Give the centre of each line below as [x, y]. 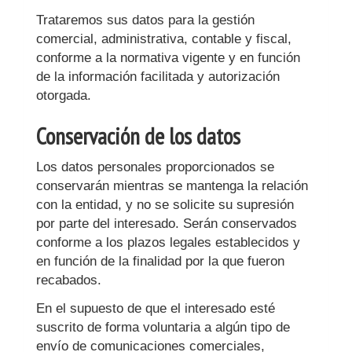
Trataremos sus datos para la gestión [145, 20]
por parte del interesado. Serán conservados [167, 224]
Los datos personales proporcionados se [155, 167]
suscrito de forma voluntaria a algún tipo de [163, 327]
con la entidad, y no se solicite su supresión [165, 205]
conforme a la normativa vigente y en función [168, 58]
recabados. [69, 280]
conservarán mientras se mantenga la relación [172, 186]
